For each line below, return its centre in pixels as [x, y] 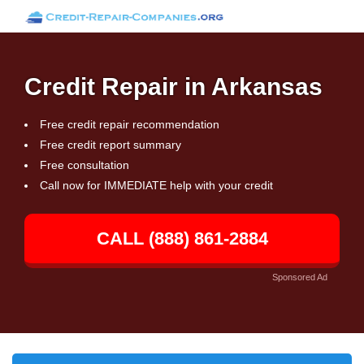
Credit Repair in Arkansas [173, 87]
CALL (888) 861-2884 [182, 238]
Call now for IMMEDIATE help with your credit [156, 185]
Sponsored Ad [300, 277]
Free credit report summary [110, 145]
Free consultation [84, 165]
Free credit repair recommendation [130, 124]
